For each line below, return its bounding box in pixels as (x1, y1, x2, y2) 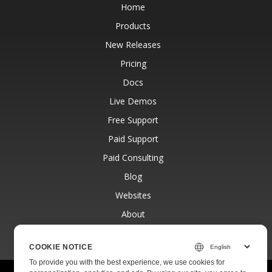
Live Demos (109, 95, 157, 107)
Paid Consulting (103, 152, 163, 163)
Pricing (120, 58, 146, 69)
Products (115, 20, 151, 32)
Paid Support (107, 133, 158, 144)
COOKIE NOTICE (29, 242, 93, 251)
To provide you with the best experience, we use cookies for (29, 258, 225, 267)
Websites (115, 189, 151, 201)
